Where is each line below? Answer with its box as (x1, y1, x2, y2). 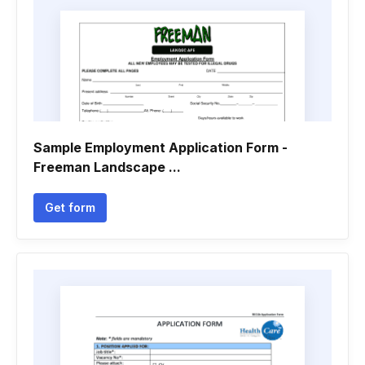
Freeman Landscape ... (33, 159, 181, 175)
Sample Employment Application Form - (33, 139, 288, 156)
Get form (45, 200, 95, 214)
